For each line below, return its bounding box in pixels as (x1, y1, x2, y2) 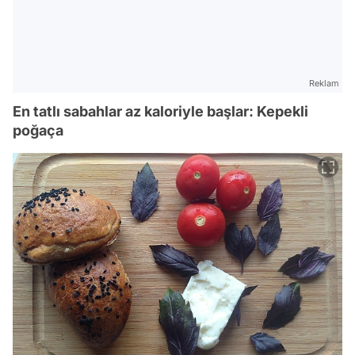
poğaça (13, 122, 63, 139)
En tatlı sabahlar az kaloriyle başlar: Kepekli (13, 103, 308, 120)
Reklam (309, 78, 339, 89)
